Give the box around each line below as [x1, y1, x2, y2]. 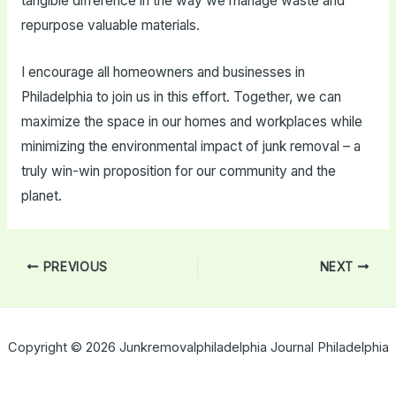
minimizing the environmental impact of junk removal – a [20, 138, 361, 156]
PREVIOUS [38, 259, 109, 274]
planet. [20, 187, 62, 205]
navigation [6, 277, 69, 294]
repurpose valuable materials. [20, 17, 200, 34]
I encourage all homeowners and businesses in [20, 64, 305, 81]
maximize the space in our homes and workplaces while [20, 113, 362, 131]
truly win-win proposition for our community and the [20, 163, 336, 180]
